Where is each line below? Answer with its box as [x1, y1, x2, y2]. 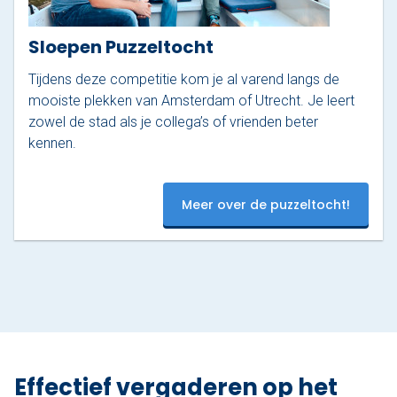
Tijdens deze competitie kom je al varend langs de [28, 71, 339, 89]
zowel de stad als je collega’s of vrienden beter [28, 113, 318, 131]
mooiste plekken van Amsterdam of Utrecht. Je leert [28, 92, 354, 110]
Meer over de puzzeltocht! [182, 195, 350, 214]
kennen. [28, 135, 76, 152]
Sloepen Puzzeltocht [28, 35, 214, 60]
